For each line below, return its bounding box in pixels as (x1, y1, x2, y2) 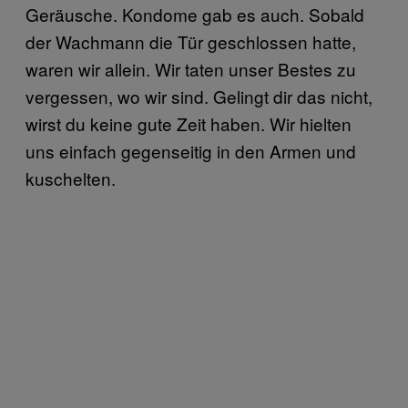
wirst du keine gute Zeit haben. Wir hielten (25, 111, 352, 137)
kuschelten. (25, 166, 116, 191)
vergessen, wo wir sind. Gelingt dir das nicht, (25, 84, 372, 109)
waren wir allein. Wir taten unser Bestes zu (25, 56, 356, 82)
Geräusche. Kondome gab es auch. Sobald (25, 2, 364, 27)
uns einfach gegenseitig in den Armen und (25, 138, 356, 164)
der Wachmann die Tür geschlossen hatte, (25, 29, 356, 55)
